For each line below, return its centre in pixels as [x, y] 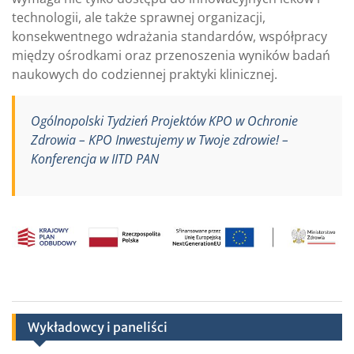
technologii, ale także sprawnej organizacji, [139, 18]
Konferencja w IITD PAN [95, 159]
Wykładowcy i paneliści [98, 328]
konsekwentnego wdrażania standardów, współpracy [169, 37]
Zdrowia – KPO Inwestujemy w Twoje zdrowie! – [160, 140]
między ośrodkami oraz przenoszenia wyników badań [171, 56]
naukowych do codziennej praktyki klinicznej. [145, 75]
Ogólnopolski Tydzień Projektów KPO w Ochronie [164, 121]
